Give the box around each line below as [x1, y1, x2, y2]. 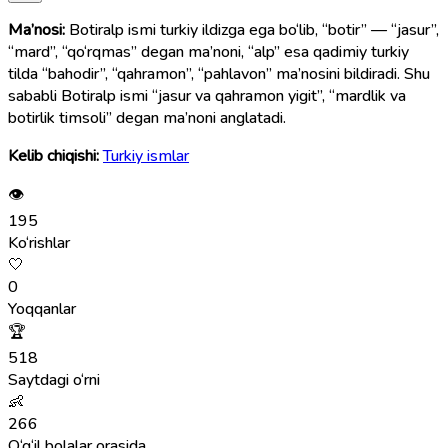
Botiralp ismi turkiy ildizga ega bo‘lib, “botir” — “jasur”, [69, 18, 439, 41]
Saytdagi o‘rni [8, 368, 100, 391]
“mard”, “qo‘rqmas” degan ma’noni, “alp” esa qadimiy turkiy [8, 40, 409, 63]
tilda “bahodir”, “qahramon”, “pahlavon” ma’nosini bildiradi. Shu [8, 62, 430, 85]
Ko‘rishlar [8, 231, 70, 254]
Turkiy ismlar [103, 144, 189, 167]
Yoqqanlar [8, 297, 76, 320]
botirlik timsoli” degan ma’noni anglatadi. [8, 106, 286, 129]
